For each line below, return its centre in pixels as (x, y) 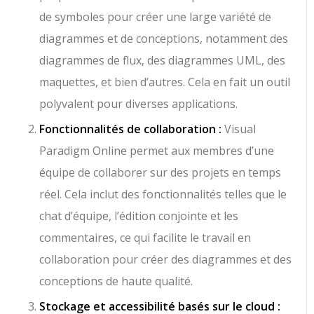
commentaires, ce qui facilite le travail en (145, 238)
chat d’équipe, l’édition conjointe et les (139, 216)
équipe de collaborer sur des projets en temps (161, 173)
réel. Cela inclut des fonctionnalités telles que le (163, 194)
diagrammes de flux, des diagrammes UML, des (163, 61)
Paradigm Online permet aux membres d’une (157, 151)
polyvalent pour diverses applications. (139, 104)
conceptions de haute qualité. (116, 281)
